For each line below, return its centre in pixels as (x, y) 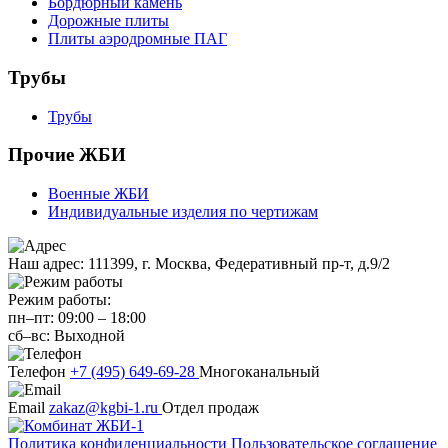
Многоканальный (259, 371)
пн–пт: (31, 317)
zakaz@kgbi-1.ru (105, 407)
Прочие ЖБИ (67, 155)
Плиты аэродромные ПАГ (137, 39)
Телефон (37, 371)
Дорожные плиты (108, 21)
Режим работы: (59, 299)
